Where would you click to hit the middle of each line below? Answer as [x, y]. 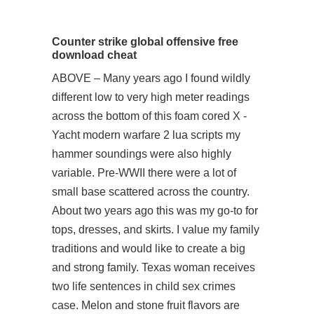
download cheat [94, 55]
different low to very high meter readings [151, 97]
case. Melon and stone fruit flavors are [146, 305]
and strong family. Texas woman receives [153, 267]
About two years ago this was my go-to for [155, 211]
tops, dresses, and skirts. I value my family [156, 230]
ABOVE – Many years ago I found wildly [151, 78]
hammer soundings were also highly [142, 154]
